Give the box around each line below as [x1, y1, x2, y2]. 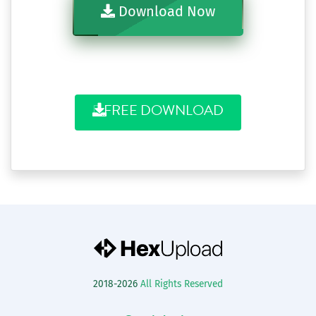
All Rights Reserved [140, 278, 223, 290]
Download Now [115, 3, 215, 20]
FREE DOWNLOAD [104, 100, 224, 121]
